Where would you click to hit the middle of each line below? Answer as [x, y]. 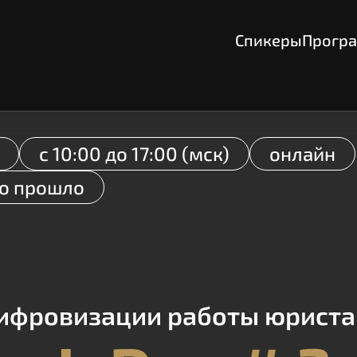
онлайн [302, 154]
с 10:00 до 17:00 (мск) [134, 154]
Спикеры [269, 39]
